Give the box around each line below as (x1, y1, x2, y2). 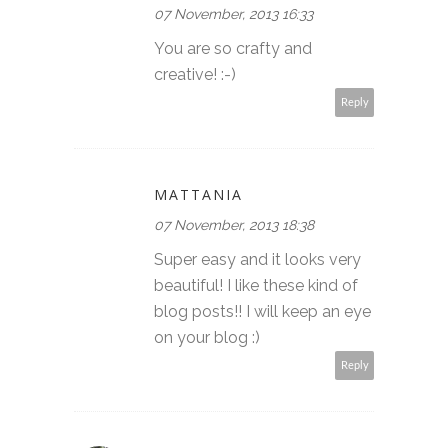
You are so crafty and (154, 38, 312, 58)
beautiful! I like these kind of (154, 275, 358, 295)
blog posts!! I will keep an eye (154, 301, 371, 321)
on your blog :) (154, 327, 260, 347)
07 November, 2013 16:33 (154, 5, 313, 22)
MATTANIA (154, 184, 243, 204)
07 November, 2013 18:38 (154, 216, 314, 233)
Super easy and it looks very (154, 249, 361, 269)
